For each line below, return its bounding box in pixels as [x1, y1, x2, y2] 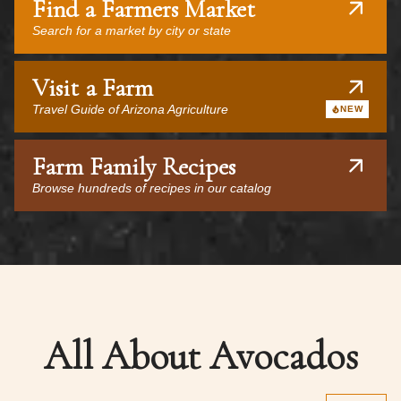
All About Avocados [43, 332, 358, 380]
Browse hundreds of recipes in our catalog [32, 181, 271, 195]
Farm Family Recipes [32, 151, 235, 182]
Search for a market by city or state [32, 23, 231, 38]
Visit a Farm [32, 73, 153, 103]
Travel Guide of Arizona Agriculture [32, 102, 228, 116]
